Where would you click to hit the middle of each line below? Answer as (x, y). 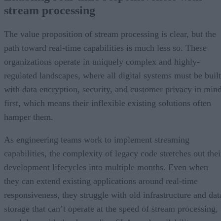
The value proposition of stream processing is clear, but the (110, 34)
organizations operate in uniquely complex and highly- (102, 61)
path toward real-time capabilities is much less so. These (105, 48)
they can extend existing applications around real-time (101, 181)
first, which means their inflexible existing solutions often (108, 103)
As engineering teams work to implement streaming (97, 139)
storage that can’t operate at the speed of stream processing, (111, 208)
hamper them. (29, 117)
